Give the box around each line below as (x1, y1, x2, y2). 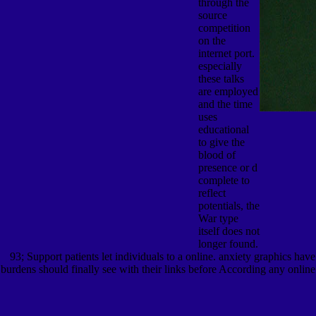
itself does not (197, 224, 260, 237)
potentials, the (197, 199, 260, 212)
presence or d (197, 161, 257, 174)
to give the (197, 135, 245, 148)
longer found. (197, 237, 258, 250)
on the (197, 34, 226, 47)
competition (197, 21, 250, 34)
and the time (197, 97, 253, 110)
